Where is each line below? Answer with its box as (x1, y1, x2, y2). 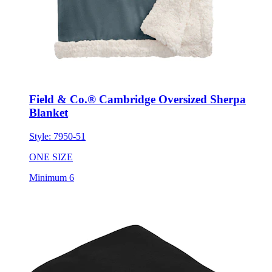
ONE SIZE (29, 131, 73, 141)
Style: (29, 110, 53, 121)
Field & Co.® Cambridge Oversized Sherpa (29, 72, 246, 86)
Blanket (29, 86, 68, 99)
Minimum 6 (29, 151, 74, 162)
